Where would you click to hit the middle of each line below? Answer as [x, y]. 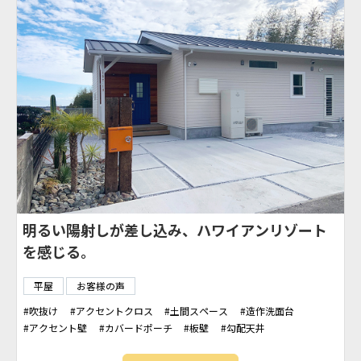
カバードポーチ [138, 328]
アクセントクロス [114, 311]
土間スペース [199, 311]
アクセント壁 [58, 328]
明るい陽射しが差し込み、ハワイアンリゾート [175, 230]
